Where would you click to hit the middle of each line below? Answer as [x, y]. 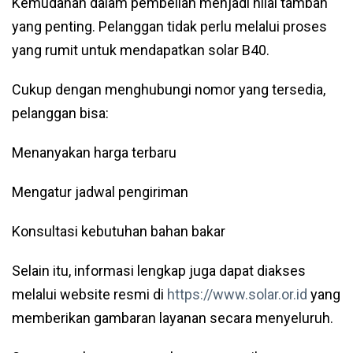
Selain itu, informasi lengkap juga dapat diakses [159, 271]
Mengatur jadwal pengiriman [100, 192]
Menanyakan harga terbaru [94, 152]
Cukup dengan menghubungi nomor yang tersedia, [169, 89]
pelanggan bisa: [60, 113]
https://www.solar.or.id [237, 294]
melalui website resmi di [89, 294]
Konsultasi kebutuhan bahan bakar [119, 231]
